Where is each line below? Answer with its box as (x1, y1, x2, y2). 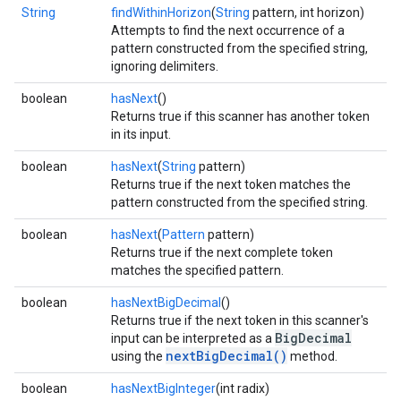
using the (111, 349, 166, 363)
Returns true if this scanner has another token (111, 109, 370, 124)
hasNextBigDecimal (111, 295, 221, 310)
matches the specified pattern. (111, 263, 284, 277)
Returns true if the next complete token (111, 245, 333, 260)
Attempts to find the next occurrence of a (111, 23, 345, 38)
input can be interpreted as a (111, 331, 275, 346)
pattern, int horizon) (250, 5, 364, 20)
